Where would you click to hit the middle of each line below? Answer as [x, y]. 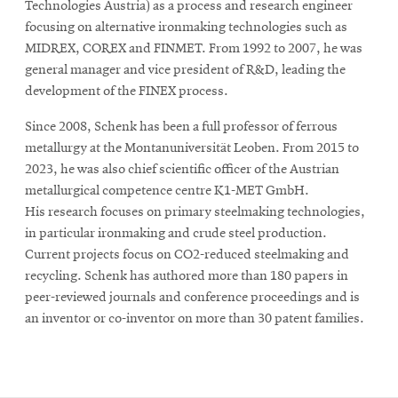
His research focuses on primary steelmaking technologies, [195, 212]
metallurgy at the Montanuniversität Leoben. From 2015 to [192, 148]
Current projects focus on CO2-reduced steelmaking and [187, 255]
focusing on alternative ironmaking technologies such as [186, 27]
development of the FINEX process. [127, 91]
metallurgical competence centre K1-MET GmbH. [167, 191]
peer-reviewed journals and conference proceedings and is [192, 297]
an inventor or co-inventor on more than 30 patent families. [195, 318]
